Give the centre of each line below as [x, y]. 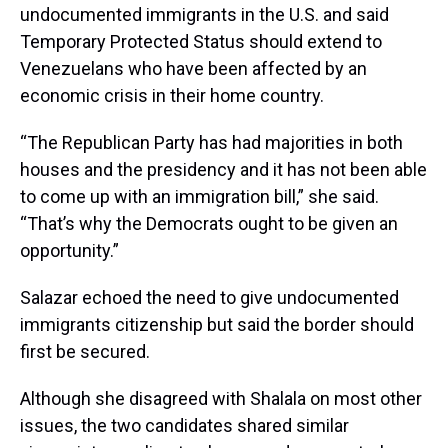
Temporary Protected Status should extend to [201, 41]
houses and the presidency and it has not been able [223, 169]
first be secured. [85, 351]
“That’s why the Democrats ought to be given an [209, 223]
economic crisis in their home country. [172, 95]
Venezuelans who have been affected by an [193, 68]
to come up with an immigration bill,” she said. [199, 196]
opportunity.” [69, 250]
